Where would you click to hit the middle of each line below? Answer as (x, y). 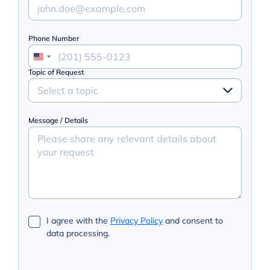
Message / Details (58, 121)
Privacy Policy (136, 221)
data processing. (78, 234)
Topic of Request (56, 72)
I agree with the (78, 221)
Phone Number (54, 39)
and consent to (193, 221)
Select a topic (67, 91)
